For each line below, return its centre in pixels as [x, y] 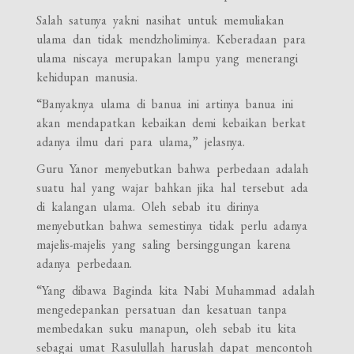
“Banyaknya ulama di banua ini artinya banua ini [165, 104]
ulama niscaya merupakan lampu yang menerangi [168, 58]
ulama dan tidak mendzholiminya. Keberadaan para [171, 39]
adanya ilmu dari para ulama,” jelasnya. [141, 141]
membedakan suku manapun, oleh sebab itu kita [167, 328]
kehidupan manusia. [87, 77]
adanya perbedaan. [85, 263]
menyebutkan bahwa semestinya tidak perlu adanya [172, 225]
